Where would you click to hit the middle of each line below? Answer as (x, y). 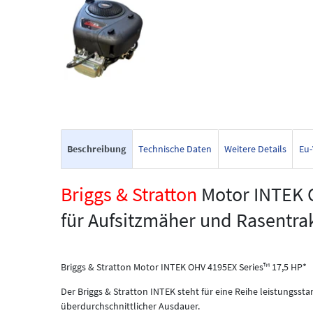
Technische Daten (175, 148)
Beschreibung (97, 148)
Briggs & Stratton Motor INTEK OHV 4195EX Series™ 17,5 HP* (184, 267)
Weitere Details (255, 148)
